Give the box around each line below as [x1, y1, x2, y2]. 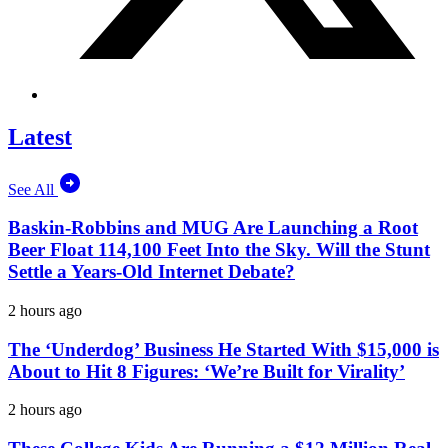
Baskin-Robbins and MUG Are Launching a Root [8, 217, 418, 239]
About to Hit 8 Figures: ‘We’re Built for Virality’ [8, 360, 405, 382]
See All [8, 180, 58, 198]
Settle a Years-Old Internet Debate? [8, 261, 295, 283]
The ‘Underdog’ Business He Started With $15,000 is [8, 338, 439, 360]
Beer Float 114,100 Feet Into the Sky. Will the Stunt [8, 239, 430, 261]
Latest [8, 123, 72, 150]
